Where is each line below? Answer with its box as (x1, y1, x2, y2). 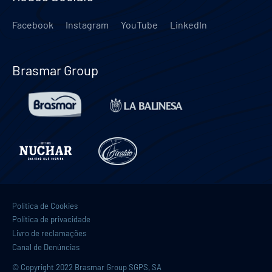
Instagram (66, 18, 109, 30)
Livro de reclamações (12, 228, 86, 239)
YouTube (121, 18, 158, 30)
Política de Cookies (12, 200, 78, 211)
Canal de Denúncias (12, 242, 80, 252)
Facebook (12, 18, 53, 30)
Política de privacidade (12, 214, 90, 225)
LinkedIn (170, 18, 207, 30)
